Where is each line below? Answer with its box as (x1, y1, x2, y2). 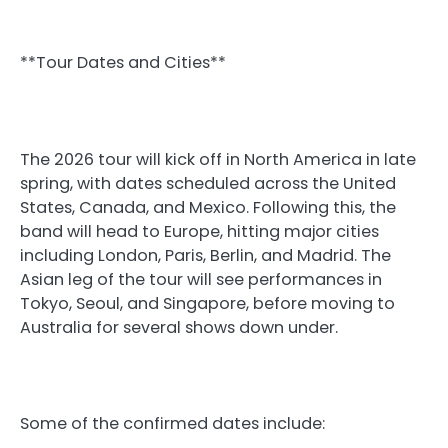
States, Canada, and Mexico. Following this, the (20, 195, 396, 219)
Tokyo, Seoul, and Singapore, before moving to (20, 291, 395, 315)
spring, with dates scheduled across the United (20, 171, 396, 195)
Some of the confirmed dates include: (20, 411, 325, 435)
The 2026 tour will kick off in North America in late (20, 147, 416, 171)
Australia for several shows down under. (20, 315, 338, 339)
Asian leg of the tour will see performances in (20, 267, 382, 291)
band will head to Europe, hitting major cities (20, 219, 379, 243)
